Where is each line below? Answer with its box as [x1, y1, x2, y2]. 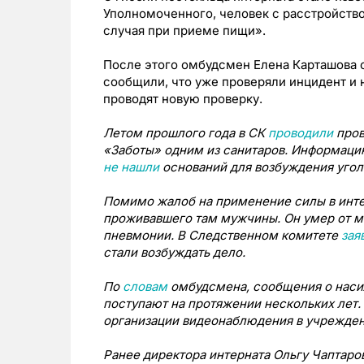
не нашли [103, 159, 159, 175]
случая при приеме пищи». [103, 23, 266, 39]
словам [123, 279, 167, 295]
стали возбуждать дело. [103, 245, 245, 261]
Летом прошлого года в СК [103, 125, 268, 141]
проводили [268, 125, 333, 141]
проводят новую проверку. [103, 91, 262, 107]
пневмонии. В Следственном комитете [103, 227, 341, 244]
